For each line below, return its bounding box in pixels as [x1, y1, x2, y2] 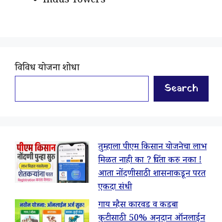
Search [164, 81, 198, 96]
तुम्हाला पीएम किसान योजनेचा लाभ [98, 140, 207, 155]
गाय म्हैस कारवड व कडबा [98, 198, 178, 213]
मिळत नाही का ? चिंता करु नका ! [98, 154, 202, 168]
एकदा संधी [98, 180, 132, 195]
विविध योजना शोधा [15, 61, 79, 76]
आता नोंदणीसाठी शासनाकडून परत [98, 167, 206, 181]
